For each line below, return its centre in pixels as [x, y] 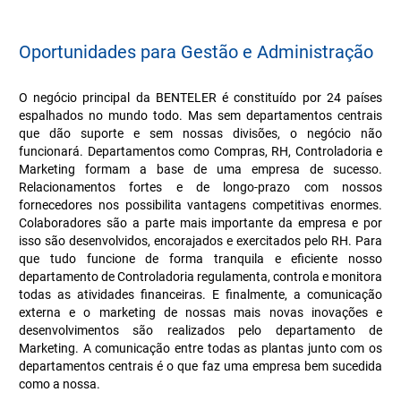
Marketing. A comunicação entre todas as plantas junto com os [200, 348]
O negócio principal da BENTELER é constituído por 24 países [200, 98]
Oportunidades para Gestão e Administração [196, 52]
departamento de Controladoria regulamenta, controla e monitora [200, 277]
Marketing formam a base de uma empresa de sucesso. [200, 169]
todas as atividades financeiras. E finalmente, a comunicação [200, 294]
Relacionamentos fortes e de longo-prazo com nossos [200, 187]
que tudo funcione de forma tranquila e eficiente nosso [200, 259]
